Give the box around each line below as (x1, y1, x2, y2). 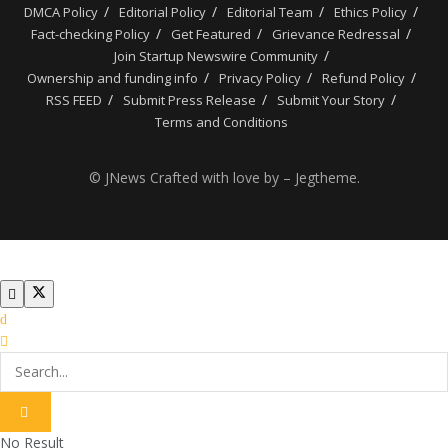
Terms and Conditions (154, 112, 288, 131)
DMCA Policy (24, 2, 98, 21)
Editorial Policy (119, 2, 206, 21)
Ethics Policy (334, 2, 407, 21)
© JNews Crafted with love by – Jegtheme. (88, 167, 360, 187)
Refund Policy (321, 68, 405, 87)
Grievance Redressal (272, 24, 400, 43)
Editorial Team (227, 2, 313, 21)
